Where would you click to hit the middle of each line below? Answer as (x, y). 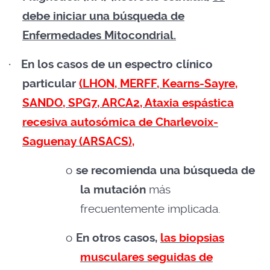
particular (49, 84)
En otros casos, (118, 238)
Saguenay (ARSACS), (78, 142)
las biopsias (192, 238)
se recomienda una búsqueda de (165, 171)
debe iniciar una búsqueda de (103, 16)
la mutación (113, 190)
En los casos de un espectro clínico (117, 64)
